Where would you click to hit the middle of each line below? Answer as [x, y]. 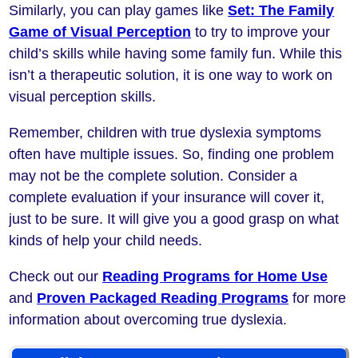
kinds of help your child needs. [106, 241]
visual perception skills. [83, 97]
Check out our [56, 277]
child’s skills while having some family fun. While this [176, 54]
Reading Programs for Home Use [215, 277]
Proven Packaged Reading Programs [163, 298]
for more [318, 298]
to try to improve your [261, 32]
